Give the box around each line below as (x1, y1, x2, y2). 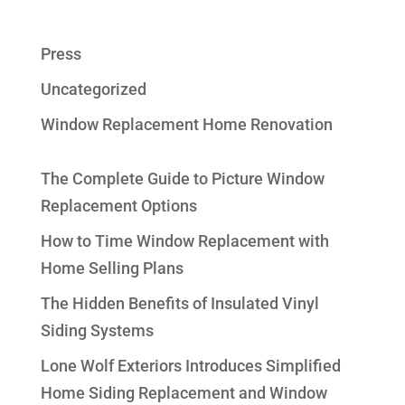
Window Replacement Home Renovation (40, 115, 333, 135)
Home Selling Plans (40, 259, 184, 278)
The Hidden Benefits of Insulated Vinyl (40, 294, 319, 314)
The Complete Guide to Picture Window (40, 169, 325, 189)
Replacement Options (40, 196, 197, 216)
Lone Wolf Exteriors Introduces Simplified (40, 356, 341, 376)
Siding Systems (40, 321, 154, 341)
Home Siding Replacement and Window (40, 383, 327, 403)
